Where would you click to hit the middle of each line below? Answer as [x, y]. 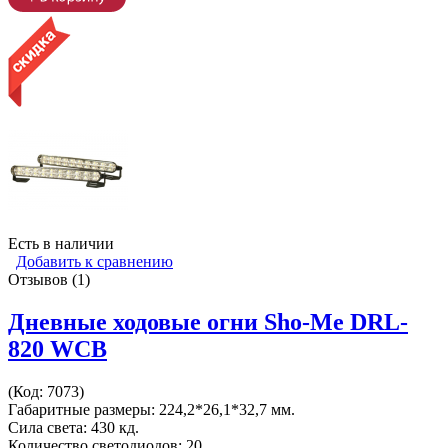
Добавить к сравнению [94, 261]
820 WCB [57, 348]
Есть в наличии [61, 243]
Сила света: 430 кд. [73, 427]
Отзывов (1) [49, 279]
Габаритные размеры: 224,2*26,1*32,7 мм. [151, 409]
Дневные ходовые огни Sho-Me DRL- [208, 321]
